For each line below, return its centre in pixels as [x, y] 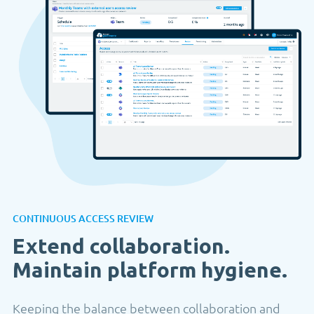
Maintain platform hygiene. [150, 269]
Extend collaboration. [121, 246]
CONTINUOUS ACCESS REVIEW [83, 218]
